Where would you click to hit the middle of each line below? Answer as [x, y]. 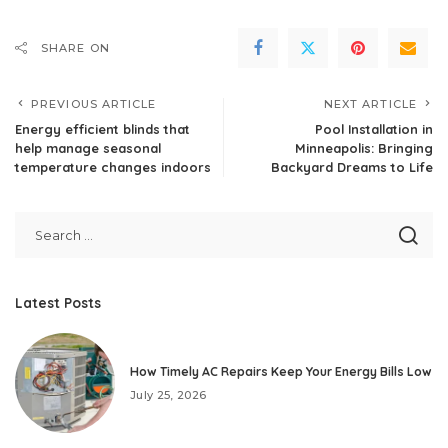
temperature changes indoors [113, 167]
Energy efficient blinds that [102, 129]
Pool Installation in [374, 129]
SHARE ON [75, 48]
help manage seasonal [88, 148]
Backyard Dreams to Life [352, 167]
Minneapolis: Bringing [364, 148]
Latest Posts [58, 303]
